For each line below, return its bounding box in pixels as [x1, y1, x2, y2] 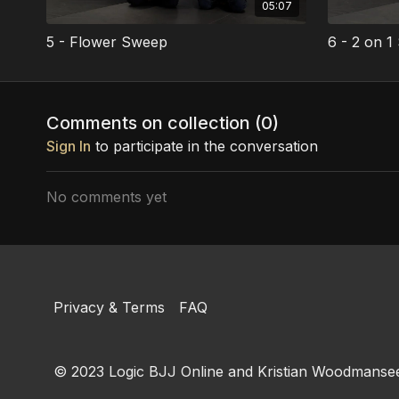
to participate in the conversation [91, 136, 318, 155]
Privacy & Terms [53, 298, 166, 316]
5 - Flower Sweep [46, 32, 167, 51]
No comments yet [46, 187, 167, 206]
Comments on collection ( [46, 111, 261, 134]
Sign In [46, 136, 91, 155]
